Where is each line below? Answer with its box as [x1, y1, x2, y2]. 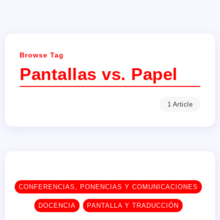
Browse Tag [20, 52, 64, 59]
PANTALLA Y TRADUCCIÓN [86, 202, 179, 209]
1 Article [167, 101, 192, 108]
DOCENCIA [38, 202, 76, 209]
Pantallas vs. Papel [20, 64, 178, 83]
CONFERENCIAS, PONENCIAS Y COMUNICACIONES [19, 183, 198, 191]
